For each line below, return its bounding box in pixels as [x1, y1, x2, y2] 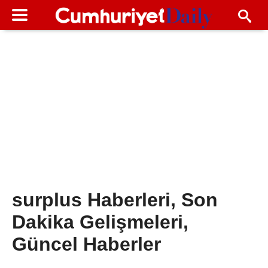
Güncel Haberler [12, 233, 161, 255]
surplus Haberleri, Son [12, 189, 218, 211]
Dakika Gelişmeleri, [12, 211, 188, 233]
